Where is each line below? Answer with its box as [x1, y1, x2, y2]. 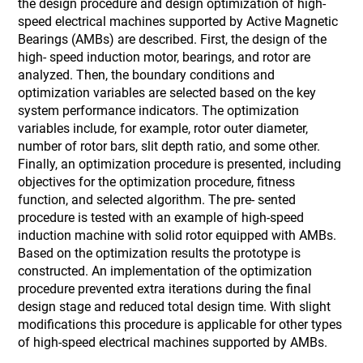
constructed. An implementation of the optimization [18, 263, 313, 279]
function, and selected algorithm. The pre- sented [18, 192, 297, 207]
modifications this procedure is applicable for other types [18, 317, 343, 332]
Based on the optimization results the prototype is [18, 246, 301, 261]
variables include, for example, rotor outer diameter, [18, 121, 309, 136]
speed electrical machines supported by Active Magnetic [18, 14, 339, 29]
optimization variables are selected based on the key [18, 85, 317, 100]
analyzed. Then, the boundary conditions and [18, 67, 275, 83]
